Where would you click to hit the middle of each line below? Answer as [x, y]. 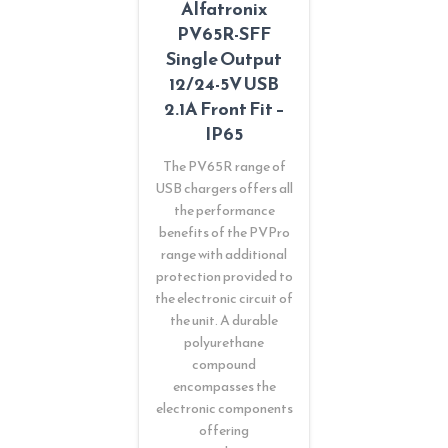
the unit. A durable [224, 321]
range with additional [224, 255]
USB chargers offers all [224, 189]
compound [224, 365]
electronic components [224, 409]
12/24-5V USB [224, 84]
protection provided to [224, 277]
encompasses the [224, 387]
